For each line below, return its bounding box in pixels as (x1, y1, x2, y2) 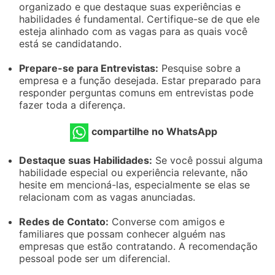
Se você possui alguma (152, 153, 263, 166)
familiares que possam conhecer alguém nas (19, 227, 226, 240)
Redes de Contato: (19, 215, 109, 228)
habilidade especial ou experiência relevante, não (19, 166, 249, 179)
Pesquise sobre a (158, 61, 241, 74)
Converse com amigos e (109, 215, 225, 228)
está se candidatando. (19, 37, 122, 50)
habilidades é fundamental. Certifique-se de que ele (19, 12, 260, 25)
